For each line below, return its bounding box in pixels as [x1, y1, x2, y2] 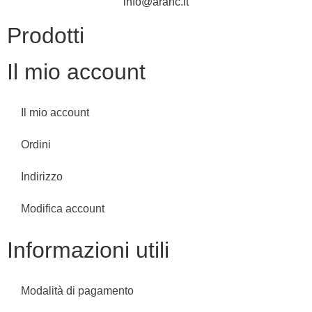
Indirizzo [21, 171, 63, 183]
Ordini [21, 139, 51, 151]
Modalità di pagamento [21, 285, 134, 297]
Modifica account [21, 203, 104, 215]
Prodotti [7, 23, 84, 49]
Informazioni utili [7, 237, 169, 263]
